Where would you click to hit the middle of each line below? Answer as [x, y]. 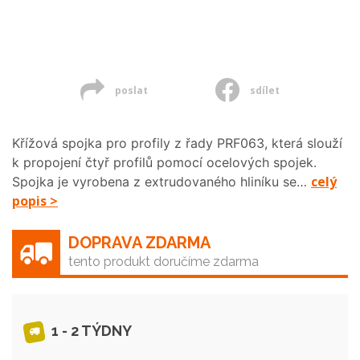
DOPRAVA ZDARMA [139, 243]
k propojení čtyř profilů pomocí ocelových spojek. [164, 162]
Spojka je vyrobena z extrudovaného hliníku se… [162, 182]
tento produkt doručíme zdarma [164, 262]
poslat [130, 90]
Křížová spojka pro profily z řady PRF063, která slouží [177, 143]
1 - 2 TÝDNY [90, 331]
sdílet [264, 90]
